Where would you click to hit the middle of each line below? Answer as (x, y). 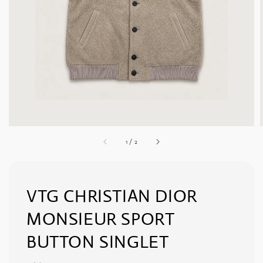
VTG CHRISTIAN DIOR (112, 195)
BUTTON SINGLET (98, 241)
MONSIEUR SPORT (101, 218)
